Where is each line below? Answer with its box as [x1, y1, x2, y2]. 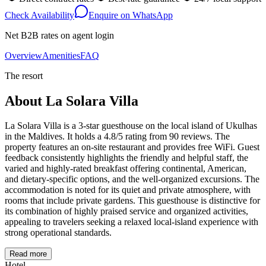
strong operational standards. [5, 227, 112, 238]
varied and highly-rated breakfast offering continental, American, [5, 163, 246, 174]
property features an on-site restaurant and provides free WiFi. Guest [5, 142, 259, 153]
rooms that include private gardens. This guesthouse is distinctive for [5, 195, 260, 206]
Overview [5, 50, 42, 61]
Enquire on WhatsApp [88, 9, 173, 20]
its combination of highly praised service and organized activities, [5, 206, 248, 217]
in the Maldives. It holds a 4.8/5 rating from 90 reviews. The [5, 131, 230, 142]
